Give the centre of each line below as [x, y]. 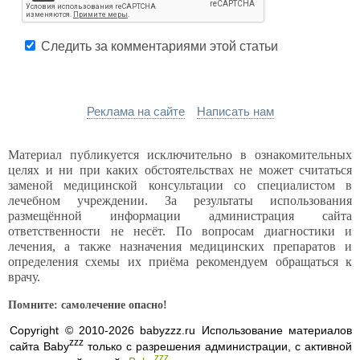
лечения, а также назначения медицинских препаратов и [180, 246]
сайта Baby [40, 346]
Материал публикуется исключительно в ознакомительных [180, 155]
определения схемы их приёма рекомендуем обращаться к [180, 262]
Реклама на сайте [135, 111]
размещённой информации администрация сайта [180, 216]
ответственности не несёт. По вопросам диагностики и [180, 231]
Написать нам [235, 111]
